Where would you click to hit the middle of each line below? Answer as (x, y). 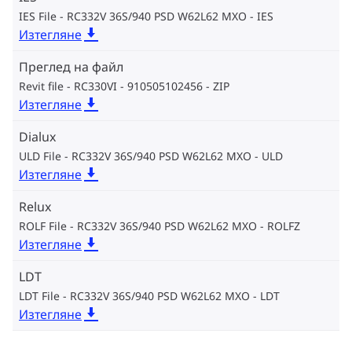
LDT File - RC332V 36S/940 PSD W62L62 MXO (134, 295)
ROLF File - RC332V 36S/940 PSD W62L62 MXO (138, 225)
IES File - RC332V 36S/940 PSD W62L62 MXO (133, 16)
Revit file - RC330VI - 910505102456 (111, 86)
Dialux (37, 136)
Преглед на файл (71, 66)
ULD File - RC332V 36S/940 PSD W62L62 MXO (135, 156)
